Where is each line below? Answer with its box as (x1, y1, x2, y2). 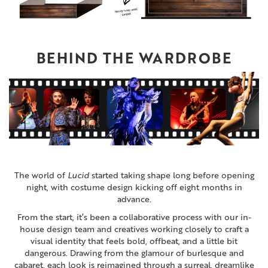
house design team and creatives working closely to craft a (19, 223, 249, 235)
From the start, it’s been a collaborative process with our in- (17, 211, 251, 223)
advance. (117, 193, 151, 205)
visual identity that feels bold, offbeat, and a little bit (31, 235, 237, 247)
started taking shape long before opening (89, 169, 254, 181)
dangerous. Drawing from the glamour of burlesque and (24, 247, 244, 259)
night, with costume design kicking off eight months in (26, 181, 242, 193)
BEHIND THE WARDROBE (36, 47, 232, 69)
